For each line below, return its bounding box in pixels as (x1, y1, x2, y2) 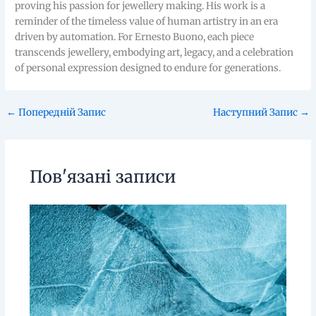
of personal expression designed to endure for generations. (15, 61, 281, 74)
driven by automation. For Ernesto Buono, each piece (15, 30, 255, 43)
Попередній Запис (16, 106, 107, 119)
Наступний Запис (212, 106, 300, 119)
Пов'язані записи (29, 166, 176, 188)
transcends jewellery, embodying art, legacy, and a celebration (15, 46, 294, 59)
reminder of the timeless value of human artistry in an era (15, 15, 279, 28)
